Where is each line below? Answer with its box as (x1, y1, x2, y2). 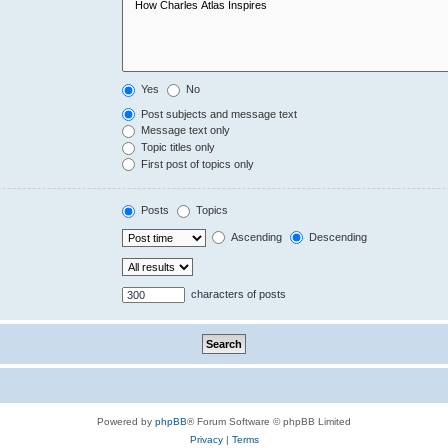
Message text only (138, 124, 231, 137)
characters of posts (188, 287, 287, 300)
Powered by (97, 415, 155, 427)
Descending (306, 230, 368, 243)
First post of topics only (138, 157, 255, 170)
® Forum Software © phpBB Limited (187, 415, 351, 427)
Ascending (228, 230, 283, 243)
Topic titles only (138, 141, 216, 154)
